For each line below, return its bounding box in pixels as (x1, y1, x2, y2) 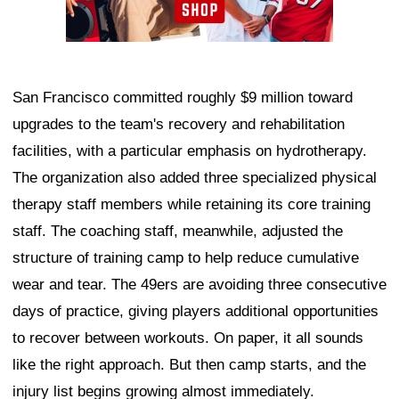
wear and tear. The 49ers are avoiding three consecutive (12, 275, 387, 293)
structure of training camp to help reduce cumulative (12, 248, 359, 266)
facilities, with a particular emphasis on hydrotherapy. (12, 142, 367, 159)
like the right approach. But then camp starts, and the (12, 355, 366, 373)
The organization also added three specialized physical (12, 168, 377, 186)
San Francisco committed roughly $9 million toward (12, 88, 353, 106)
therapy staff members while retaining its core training (12, 195, 370, 213)
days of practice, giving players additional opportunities (12, 302, 379, 320)
